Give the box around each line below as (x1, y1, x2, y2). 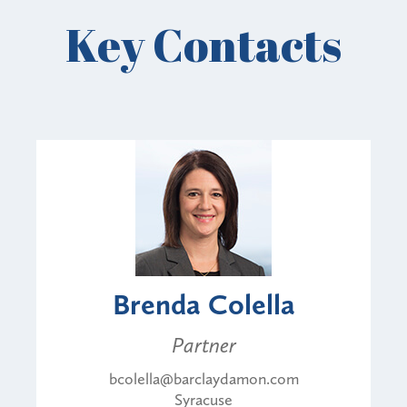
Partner (171, 331, 236, 358)
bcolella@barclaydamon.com (108, 368, 299, 389)
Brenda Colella (112, 286, 295, 322)
